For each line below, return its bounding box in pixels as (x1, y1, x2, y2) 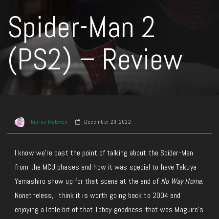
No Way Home (160, 176, 202, 186)
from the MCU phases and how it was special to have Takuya (15, 162, 197, 172)
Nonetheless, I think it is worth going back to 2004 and (15, 190, 181, 200)
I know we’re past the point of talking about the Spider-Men (15, 148, 193, 158)
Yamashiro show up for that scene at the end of (15, 176, 161, 186)
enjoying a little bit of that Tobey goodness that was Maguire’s (15, 204, 204, 215)
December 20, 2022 (82, 118, 131, 126)
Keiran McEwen (29, 118, 68, 126)
